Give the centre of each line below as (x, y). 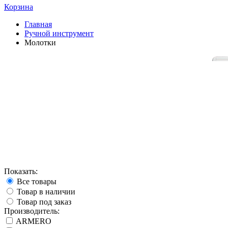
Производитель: (32, 211)
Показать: (21, 171)
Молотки (40, 42)
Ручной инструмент (59, 33)
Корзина (19, 7)
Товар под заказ (43, 202)
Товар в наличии (45, 191)
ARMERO (33, 221)
